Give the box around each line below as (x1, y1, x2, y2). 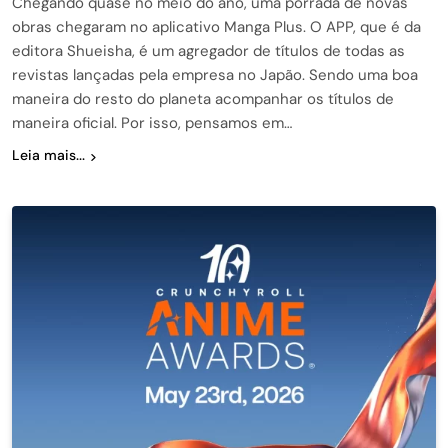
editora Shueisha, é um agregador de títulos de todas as (12, 41, 405, 62)
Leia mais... (12, 146, 85, 165)
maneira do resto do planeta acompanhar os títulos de (12, 89, 394, 110)
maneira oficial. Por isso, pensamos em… (12, 113, 292, 134)
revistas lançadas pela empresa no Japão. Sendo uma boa (12, 65, 418, 86)
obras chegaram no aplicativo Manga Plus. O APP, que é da (12, 17, 421, 38)
